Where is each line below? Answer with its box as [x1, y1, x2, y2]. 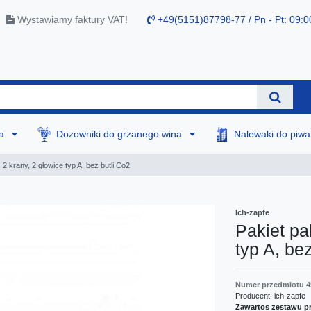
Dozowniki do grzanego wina [56, 128, 185, 140]
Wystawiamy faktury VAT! [15, 14, 128, 26]
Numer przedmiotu [235, 280, 306, 289]
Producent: [235, 291, 274, 300]
